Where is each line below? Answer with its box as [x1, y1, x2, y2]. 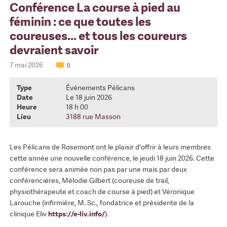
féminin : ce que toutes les [9, 14, 151, 30]
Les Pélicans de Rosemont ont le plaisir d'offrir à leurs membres [9, 142, 211, 152]
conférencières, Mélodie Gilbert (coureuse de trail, [9, 176, 169, 185]
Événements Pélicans [65, 83, 135, 93]
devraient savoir [9, 42, 98, 58]
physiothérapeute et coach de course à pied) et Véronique [9, 187, 195, 197]
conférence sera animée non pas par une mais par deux [9, 165, 187, 174]
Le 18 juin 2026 [65, 93, 112, 102]
